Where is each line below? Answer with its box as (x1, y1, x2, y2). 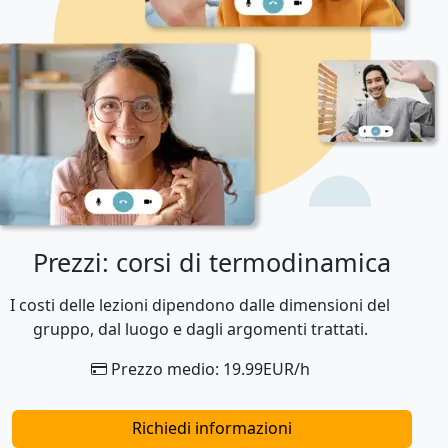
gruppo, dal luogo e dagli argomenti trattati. (32, 317, 368, 340)
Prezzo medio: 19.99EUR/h (106, 357, 310, 380)
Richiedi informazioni (132, 416, 292, 439)
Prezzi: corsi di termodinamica (33, 244, 391, 279)
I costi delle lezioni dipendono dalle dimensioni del (10, 293, 390, 316)
